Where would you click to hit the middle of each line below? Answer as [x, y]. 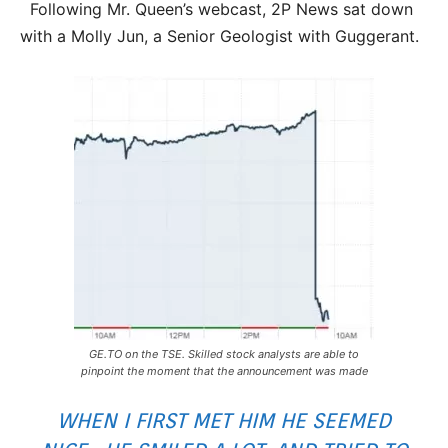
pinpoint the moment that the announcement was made [224, 371]
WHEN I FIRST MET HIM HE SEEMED [224, 421]
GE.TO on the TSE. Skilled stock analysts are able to [224, 354]
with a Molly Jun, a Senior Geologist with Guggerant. [219, 36]
